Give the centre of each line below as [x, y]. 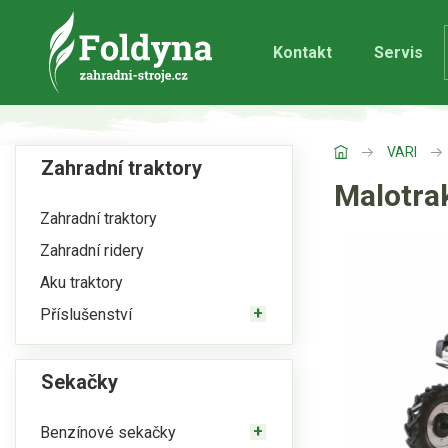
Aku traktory [81, 282]
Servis [398, 52]
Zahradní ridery [92, 250]
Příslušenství [86, 314]
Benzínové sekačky [108, 432]
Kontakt [302, 52]
